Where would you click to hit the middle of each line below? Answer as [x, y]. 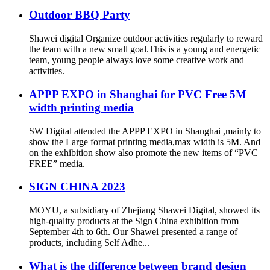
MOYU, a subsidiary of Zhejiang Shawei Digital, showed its [144, 210]
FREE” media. [57, 163]
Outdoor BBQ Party [80, 15]
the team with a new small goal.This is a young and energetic [145, 49]
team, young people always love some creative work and [137, 60]
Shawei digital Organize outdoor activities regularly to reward [146, 39]
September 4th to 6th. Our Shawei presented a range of [133, 232]
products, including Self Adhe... [89, 243]
